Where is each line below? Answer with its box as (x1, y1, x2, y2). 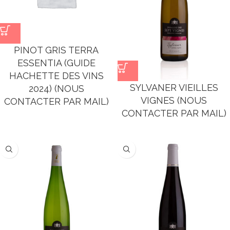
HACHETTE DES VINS (9, 70, 104, 81)
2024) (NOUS (28, 83, 84, 94)
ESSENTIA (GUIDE (17, 57, 95, 68)
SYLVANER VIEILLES (129, 82, 218, 93)
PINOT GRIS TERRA (14, 45, 99, 55)
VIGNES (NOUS (141, 95, 207, 106)
